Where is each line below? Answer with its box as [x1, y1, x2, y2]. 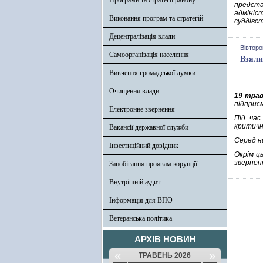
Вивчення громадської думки [109, 69, 195, 77]
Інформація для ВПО [109, 196, 173, 204]
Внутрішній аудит [109, 178, 160, 186]
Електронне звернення [109, 105, 175, 113]
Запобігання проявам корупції [109, 160, 197, 168]
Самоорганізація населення [109, 50, 189, 59]
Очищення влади [109, 87, 159, 95]
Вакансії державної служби [109, 123, 188, 131]
